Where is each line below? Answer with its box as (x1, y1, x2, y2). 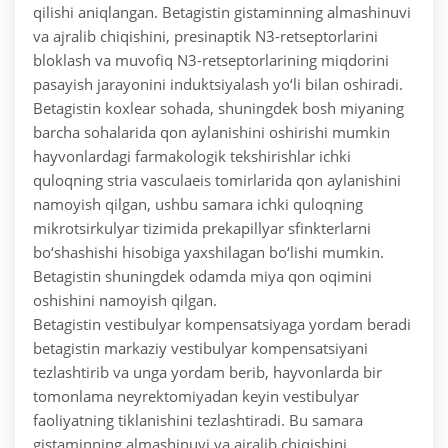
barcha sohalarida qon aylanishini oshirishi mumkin (33, 122, 390, 143)
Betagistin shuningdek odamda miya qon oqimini (33, 266, 372, 287)
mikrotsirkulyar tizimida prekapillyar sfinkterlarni (33, 218, 371, 239)
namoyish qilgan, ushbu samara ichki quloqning (33, 194, 363, 215)
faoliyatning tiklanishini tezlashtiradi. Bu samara (33, 410, 363, 431)
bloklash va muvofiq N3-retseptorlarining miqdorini (33, 50, 389, 71)
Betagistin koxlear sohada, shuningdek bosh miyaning (33, 98, 404, 119)
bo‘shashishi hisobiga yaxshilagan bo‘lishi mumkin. (33, 242, 384, 263)
